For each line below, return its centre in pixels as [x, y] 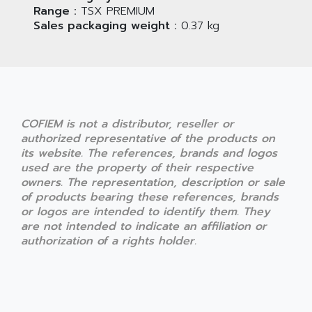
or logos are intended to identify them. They [146, 212]
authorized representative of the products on [148, 139]
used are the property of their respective [137, 168]
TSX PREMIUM [116, 11]
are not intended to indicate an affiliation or [144, 227]
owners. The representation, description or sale [153, 183]
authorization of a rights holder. [109, 241]
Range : [55, 11]
